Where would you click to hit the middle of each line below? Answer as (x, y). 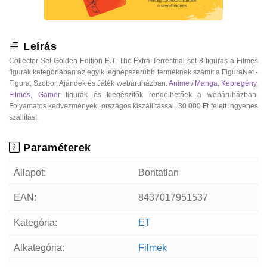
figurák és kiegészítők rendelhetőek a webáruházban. (159, 94)
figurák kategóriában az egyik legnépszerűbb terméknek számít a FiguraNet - (133, 72)
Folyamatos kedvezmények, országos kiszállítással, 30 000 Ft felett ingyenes (133, 106)
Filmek (153, 247)
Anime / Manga (193, 83)
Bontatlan (159, 172)
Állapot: (30, 172)
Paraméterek (55, 148)
